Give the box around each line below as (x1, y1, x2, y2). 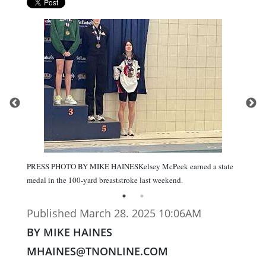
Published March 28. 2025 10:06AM (27, 206, 201, 221)
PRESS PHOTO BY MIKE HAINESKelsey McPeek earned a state (27, 161, 233, 172)
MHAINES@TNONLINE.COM (27, 244, 168, 259)
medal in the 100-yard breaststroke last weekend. (27, 175, 183, 186)
